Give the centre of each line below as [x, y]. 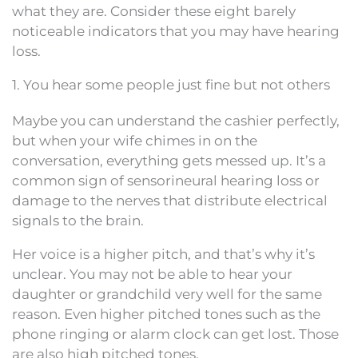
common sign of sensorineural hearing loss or [166, 180]
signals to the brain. [78, 220]
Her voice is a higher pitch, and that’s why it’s [163, 254]
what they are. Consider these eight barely [154, 11]
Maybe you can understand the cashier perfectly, [176, 120]
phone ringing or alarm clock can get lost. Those [175, 334]
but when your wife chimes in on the [135, 140]
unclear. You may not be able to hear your [152, 274]
